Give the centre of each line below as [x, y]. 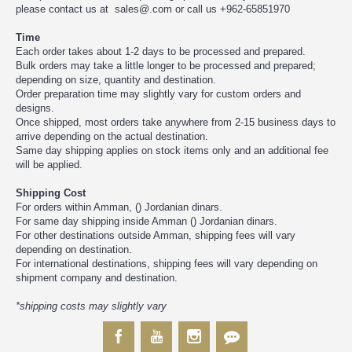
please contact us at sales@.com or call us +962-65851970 [153, 9]
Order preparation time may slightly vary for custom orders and [158, 94]
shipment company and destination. [97, 278]
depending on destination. [74, 249]
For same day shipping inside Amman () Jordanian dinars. [147, 221]
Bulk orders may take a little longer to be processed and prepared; [166, 66]
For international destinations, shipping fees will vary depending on [167, 264]
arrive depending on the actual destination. [112, 136]
